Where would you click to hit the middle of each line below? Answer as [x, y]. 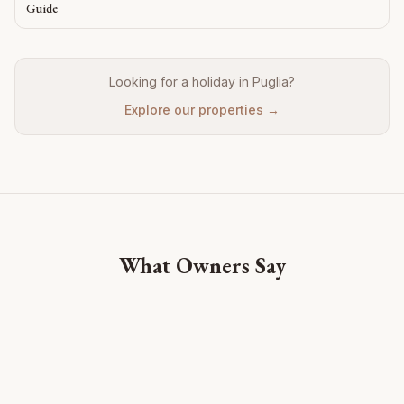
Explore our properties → [202, 110]
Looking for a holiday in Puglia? [202, 82]
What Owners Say [202, 266]
